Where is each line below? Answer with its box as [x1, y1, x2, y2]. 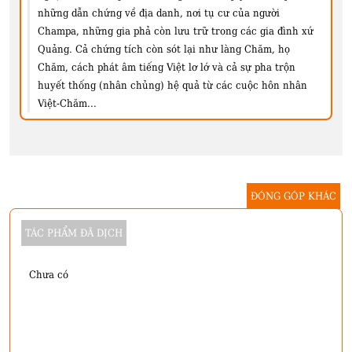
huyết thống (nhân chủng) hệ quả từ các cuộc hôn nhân [38, 79, 307, 91]
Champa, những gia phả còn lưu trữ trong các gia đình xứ [38, 24, 313, 37]
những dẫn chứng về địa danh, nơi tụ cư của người [38, 6, 280, 19]
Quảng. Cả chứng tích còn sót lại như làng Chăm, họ [38, 42, 290, 55]
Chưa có [29, 268, 68, 280]
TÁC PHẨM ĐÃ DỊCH [25, 226, 123, 239]
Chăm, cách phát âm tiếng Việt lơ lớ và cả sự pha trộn [38, 60, 295, 73]
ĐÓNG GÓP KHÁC [251, 189, 336, 202]
